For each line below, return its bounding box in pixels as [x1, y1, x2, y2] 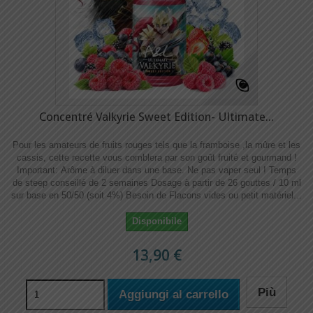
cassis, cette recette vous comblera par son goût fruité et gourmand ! [16, 152, 297, 163]
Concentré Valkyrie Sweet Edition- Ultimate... [39, 110, 274, 124]
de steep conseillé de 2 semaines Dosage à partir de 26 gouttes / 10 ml [12, 177, 301, 188]
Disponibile [131, 216, 182, 226]
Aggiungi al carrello [118, 288, 228, 301]
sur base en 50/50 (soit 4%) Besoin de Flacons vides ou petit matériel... [11, 190, 302, 201]
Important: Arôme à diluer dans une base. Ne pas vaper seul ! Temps [17, 165, 296, 175]
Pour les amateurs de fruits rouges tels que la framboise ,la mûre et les [13, 140, 300, 150]
